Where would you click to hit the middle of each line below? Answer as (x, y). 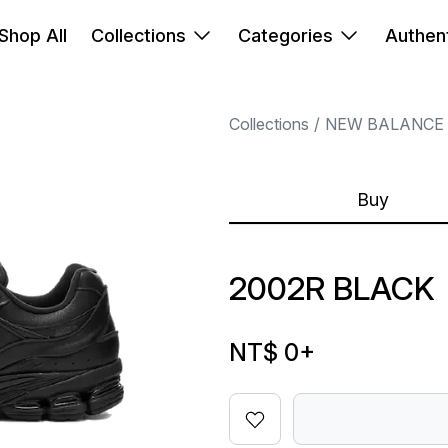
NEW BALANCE (384, 124)
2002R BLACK (331, 288)
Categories (285, 35)
